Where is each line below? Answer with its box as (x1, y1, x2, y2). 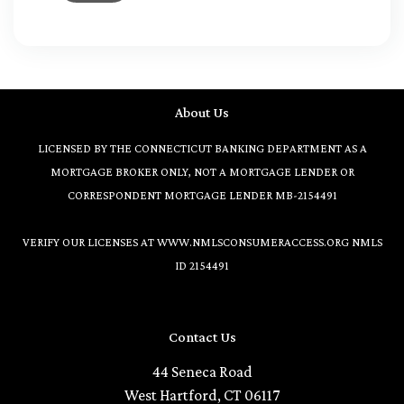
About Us (175, 104, 229, 120)
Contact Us (168, 328, 236, 344)
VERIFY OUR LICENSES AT (22, 234, 157, 249)
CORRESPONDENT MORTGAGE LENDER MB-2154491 (67, 188, 337, 202)
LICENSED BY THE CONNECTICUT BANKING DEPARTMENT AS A (37, 141, 367, 155)
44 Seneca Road (151, 362, 252, 381)
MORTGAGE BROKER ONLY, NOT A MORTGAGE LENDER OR (50, 164, 354, 179)
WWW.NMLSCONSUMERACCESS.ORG (156, 234, 349, 249)
